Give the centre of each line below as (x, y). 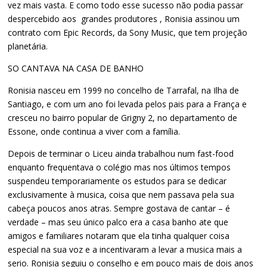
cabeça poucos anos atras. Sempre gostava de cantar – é (119, 209)
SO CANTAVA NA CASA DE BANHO (77, 69)
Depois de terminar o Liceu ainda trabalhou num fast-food (121, 154)
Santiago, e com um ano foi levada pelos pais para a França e (128, 104)
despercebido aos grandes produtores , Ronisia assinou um (124, 19)
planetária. (29, 46)
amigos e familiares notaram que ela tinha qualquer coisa (119, 236)
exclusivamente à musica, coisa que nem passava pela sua (121, 195)
